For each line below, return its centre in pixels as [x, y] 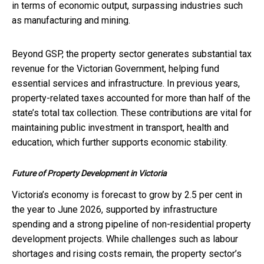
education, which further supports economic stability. [120, 142]
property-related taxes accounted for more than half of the [131, 98]
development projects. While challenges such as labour [125, 239]
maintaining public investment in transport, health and [120, 127]
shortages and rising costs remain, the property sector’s [127, 253]
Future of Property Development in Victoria [89, 173]
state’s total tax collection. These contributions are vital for [132, 113]
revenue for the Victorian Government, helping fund [115, 68]
